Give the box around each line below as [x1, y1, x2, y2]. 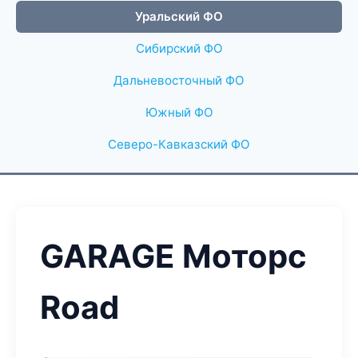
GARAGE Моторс [40, 237, 307, 276]
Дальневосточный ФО [113, 73, 245, 88]
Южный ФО [145, 105, 213, 120]
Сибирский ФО [135, 41, 223, 56]
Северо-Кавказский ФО [108, 137, 250, 152]
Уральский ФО [135, 9, 223, 24]
